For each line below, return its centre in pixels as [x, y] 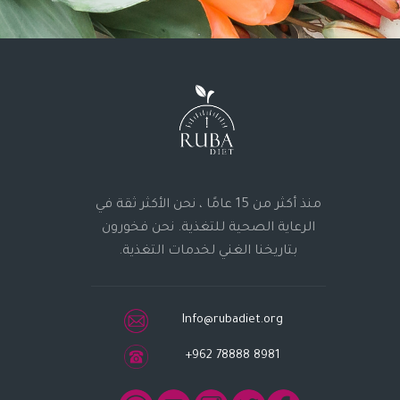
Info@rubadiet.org [232, 320]
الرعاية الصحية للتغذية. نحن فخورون [208, 228]
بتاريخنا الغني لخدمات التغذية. [208, 251]
